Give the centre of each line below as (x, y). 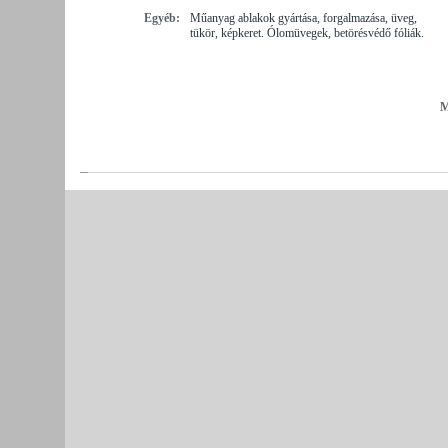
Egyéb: (162, 17)
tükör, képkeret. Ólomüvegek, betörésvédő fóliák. (307, 32)
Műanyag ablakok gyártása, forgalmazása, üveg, (303, 17)
